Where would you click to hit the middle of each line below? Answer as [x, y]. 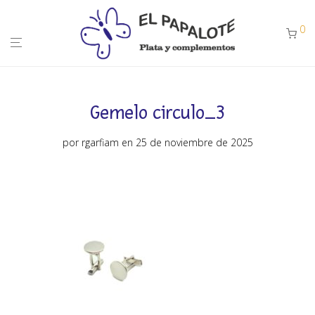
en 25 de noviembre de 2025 [187, 142]
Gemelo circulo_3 [157, 113]
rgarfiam [100, 142]
